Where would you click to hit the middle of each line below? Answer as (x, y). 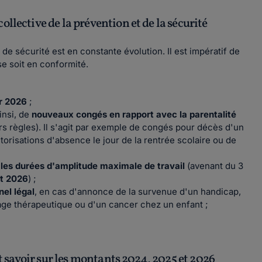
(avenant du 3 (214, 166)
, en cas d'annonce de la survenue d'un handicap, (138, 192)
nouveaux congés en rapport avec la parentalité (134, 114)
